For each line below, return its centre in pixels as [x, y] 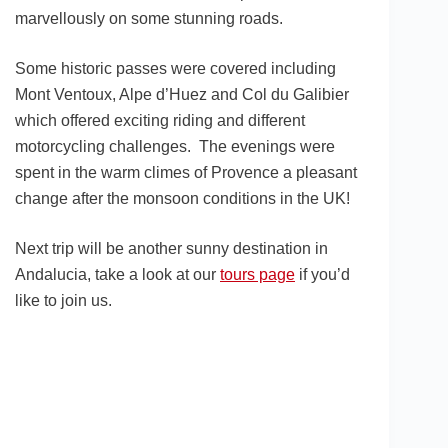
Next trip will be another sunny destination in [171, 249]
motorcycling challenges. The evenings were [175, 147]
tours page [257, 275]
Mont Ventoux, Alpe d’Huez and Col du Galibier [182, 95]
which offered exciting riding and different [160, 121]
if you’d [322, 275]
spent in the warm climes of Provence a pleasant [186, 173]
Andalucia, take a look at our [117, 275]
